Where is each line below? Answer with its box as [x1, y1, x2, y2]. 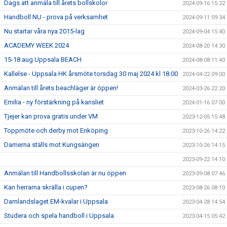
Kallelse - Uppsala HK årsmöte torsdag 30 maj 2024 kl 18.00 [4, 70, 178, 78]
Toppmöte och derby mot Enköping [4, 127, 108, 134]
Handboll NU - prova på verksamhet [4, 13, 108, 21]
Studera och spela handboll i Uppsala [4, 212, 114, 219]
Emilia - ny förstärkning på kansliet [4, 98, 104, 106]
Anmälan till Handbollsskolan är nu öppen [4, 169, 126, 177]
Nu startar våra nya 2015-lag [4, 27, 85, 35]
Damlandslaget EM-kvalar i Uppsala [4, 198, 108, 205]
